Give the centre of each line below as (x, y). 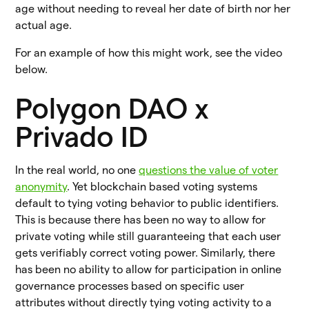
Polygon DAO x (112, 108)
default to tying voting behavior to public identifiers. (147, 203)
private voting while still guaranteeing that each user (148, 236)
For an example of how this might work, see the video (149, 52)
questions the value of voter (209, 170)
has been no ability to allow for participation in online (149, 269)
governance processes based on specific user (130, 286)
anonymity (41, 186)
